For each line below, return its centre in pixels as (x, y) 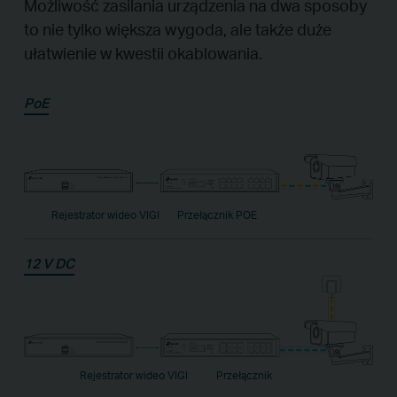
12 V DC (49, 264)
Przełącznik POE (218, 215)
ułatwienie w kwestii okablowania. (143, 53)
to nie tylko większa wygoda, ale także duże (177, 29)
